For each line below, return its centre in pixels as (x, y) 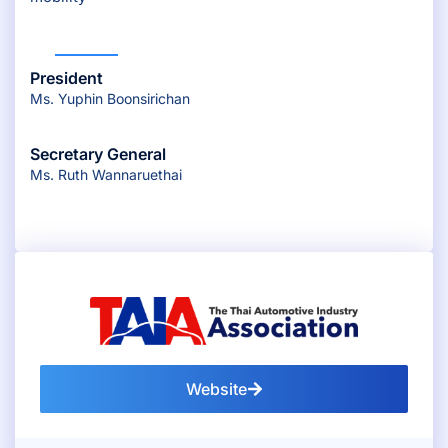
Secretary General (98, 154)
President (66, 77)
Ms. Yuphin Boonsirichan (110, 98)
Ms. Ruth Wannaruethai (106, 175)
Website (216, 388)
